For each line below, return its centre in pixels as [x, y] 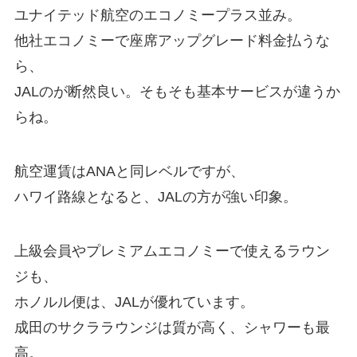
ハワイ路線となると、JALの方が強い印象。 [155, 197]
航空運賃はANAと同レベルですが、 [129, 172]
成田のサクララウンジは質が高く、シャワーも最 [172, 327]
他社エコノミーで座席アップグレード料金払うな [172, 41]
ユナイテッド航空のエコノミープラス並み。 [157, 16]
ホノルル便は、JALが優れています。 [134, 302]
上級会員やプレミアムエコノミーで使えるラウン [172, 251]
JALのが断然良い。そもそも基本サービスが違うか [177, 92]
